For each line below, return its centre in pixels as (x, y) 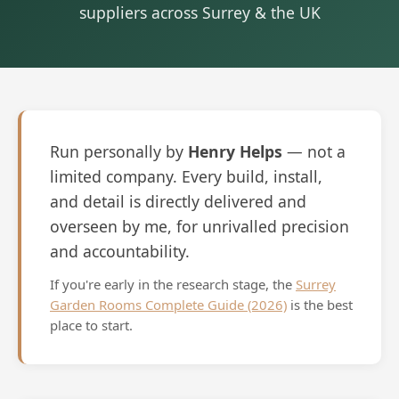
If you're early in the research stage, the (173, 284)
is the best (320, 304)
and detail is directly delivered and (178, 201)
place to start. (91, 325)
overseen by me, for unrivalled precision (199, 226)
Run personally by (119, 151)
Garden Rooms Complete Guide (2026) (168, 304)
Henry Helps (235, 151)
